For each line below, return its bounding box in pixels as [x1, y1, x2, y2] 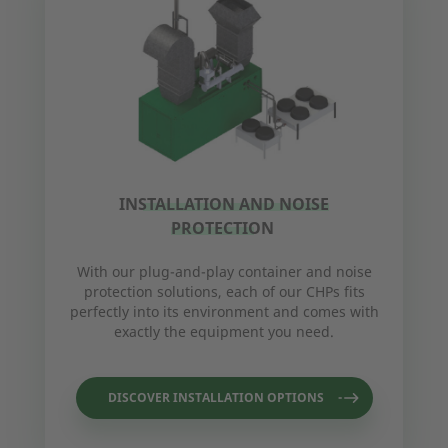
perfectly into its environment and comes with [69, 302, 379, 322]
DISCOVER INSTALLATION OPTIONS [107, 389, 324, 407]
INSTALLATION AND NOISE [119, 193, 329, 216]
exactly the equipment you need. [114, 322, 334, 342]
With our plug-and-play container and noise [76, 262, 372, 282]
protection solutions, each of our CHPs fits [83, 282, 365, 302]
